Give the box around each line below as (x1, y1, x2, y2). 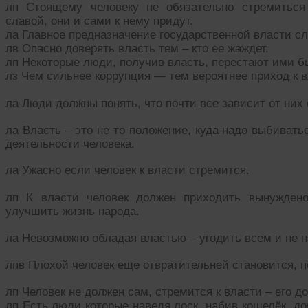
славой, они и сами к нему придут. (5, 14, 193, 28)
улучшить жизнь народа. (5, 205, 140, 219)
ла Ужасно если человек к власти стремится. (5, 164, 250, 177)
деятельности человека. (5, 137, 135, 151)
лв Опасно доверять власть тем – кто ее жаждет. (5, 42, 269, 56)
